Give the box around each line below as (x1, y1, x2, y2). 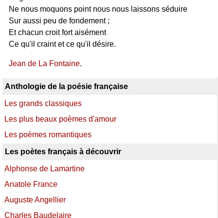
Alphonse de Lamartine (4, 164, 85, 173)
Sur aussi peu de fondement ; (8, 17, 109, 25)
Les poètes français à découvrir (5, 147, 121, 156)
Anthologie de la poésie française (5, 82, 128, 91)
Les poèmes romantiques (4, 130, 91, 139)
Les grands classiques (4, 99, 82, 108)
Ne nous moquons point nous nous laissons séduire (8, 5, 187, 13)
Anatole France (4, 180, 57, 188)
